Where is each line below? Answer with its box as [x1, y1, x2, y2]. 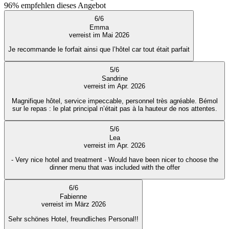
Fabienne [60, 193, 87, 201]
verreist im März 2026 [41, 200, 106, 209]
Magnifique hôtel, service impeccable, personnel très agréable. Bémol [11, 97, 218, 105]
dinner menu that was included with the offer [49, 164, 180, 172]
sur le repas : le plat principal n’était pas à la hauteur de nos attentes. [12, 104, 217, 112]
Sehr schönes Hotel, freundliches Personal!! [8, 215, 139, 223]
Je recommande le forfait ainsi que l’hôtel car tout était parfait [8, 45, 190, 53]
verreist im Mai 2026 [68, 31, 129, 39]
